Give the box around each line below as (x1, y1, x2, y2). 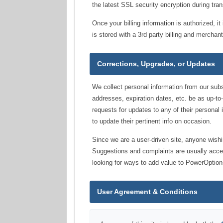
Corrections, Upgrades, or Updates (97, 60, 216, 68)
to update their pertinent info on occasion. (92, 117, 212, 125)
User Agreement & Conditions (97, 188, 198, 196)
